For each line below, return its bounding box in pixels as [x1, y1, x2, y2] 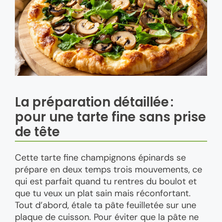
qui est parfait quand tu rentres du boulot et [15, 175, 197, 188]
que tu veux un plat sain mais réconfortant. [15, 187, 191, 200]
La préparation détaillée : [15, 93, 173, 111]
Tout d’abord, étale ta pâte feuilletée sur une [15, 199, 196, 212]
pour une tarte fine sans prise [15, 108, 206, 126]
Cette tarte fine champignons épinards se [15, 152, 186, 164]
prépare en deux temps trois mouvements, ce [15, 164, 202, 176]
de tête [15, 123, 60, 141]
